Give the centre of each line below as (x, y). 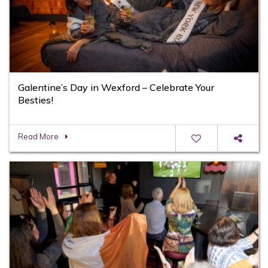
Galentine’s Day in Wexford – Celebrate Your (116, 88)
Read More (38, 137)
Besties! (36, 100)
